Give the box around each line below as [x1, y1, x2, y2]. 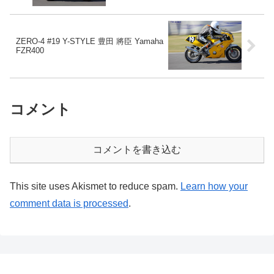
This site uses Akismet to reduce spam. [10, 180, 180, 191]
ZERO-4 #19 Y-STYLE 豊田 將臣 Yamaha [16, 37, 163, 46]
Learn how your [180, 180, 248, 191]
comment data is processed [10, 198, 128, 209]
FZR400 [16, 46, 44, 56]
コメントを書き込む [93, 144, 181, 155]
